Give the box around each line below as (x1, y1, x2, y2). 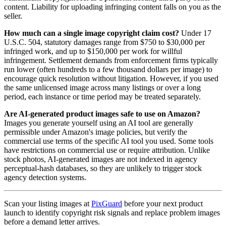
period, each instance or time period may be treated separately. (4, 92, 201, 101)
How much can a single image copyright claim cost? (4, 28, 179, 37)
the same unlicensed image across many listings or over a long (4, 83, 201, 92)
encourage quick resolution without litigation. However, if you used (4, 74, 218, 83)
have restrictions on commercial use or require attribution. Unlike (4, 145, 210, 154)
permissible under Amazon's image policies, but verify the (4, 127, 187, 136)
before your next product (122, 199, 203, 208)
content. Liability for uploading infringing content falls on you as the (4, 2, 221, 11)
